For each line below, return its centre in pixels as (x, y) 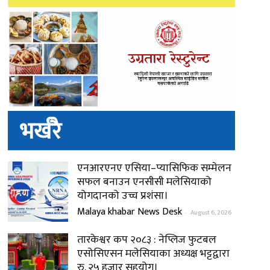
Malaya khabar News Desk (129, 212)
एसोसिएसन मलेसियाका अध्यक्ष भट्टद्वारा (153, 254)
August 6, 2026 (211, 213)
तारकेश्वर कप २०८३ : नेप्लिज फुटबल (146, 240)
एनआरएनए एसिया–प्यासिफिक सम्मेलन (154, 168)
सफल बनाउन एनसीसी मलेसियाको (144, 182)
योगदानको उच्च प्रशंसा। (122, 196)
